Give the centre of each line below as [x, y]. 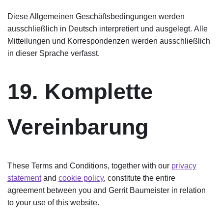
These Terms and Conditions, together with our [89, 166]
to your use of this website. [53, 203]
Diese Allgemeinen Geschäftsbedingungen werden [96, 16]
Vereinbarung [78, 127]
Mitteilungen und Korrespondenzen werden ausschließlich [109, 41]
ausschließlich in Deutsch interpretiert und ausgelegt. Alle [108, 29]
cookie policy [81, 178]
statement [24, 178]
